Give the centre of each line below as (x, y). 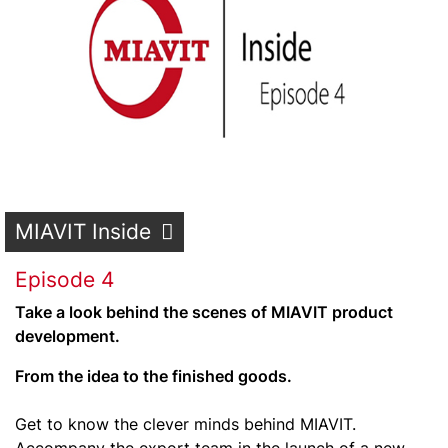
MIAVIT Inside (83, 231)
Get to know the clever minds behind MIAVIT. (185, 424)
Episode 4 (64, 279)
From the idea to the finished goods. (153, 376)
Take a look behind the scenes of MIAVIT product (204, 312)
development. (67, 336)
